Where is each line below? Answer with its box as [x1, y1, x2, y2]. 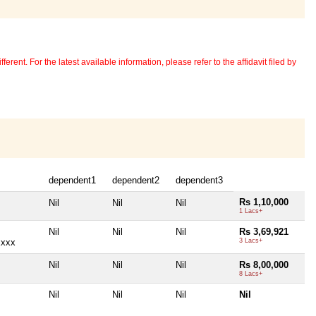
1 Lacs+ [239, 207, 262, 214]
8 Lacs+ [239, 269, 262, 277]
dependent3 [176, 174, 223, 186]
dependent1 [49, 174, 96, 186]
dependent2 [112, 174, 159, 186]
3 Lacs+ [239, 236, 262, 244]
